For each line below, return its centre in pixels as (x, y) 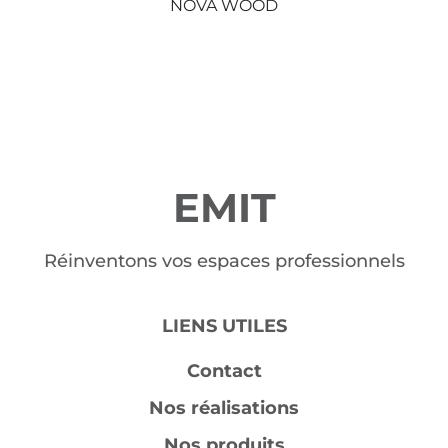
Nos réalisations (224, 407)
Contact (224, 370)
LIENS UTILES (224, 325)
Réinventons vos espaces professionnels (224, 260)
